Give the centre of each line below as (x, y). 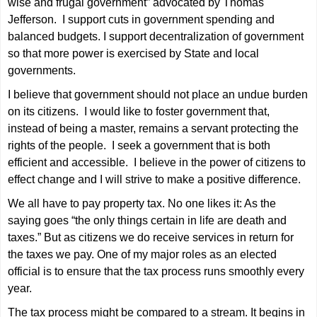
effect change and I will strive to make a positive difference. (155, 179)
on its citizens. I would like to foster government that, (139, 111)
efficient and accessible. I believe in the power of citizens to (157, 162)
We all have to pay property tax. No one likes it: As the (142, 203)
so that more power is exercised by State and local (134, 53)
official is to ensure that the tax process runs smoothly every (156, 271)
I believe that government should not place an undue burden (158, 94)
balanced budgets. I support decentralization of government (156, 36)
